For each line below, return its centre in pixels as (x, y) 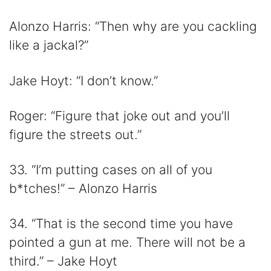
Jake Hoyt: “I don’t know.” (83, 80)
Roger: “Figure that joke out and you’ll (119, 116)
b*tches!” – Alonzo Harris (83, 189)
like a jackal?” (49, 45)
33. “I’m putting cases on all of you (111, 170)
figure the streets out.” (75, 134)
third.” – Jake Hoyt (63, 261)
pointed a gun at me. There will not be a (127, 243)
